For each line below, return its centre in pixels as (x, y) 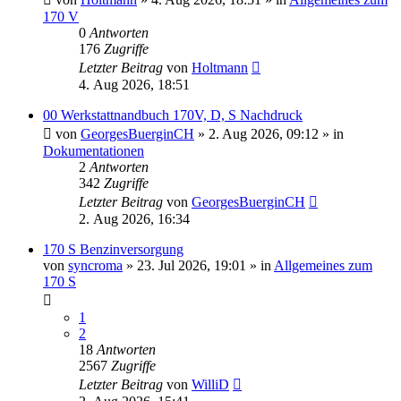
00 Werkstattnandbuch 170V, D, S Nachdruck (173, 115)
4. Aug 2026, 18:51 (134, 84)
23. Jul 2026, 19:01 (192, 265)
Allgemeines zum (323, 265)
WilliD (210, 384)
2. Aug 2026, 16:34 (134, 218)
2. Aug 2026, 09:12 (264, 133)
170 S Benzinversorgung (113, 249)
